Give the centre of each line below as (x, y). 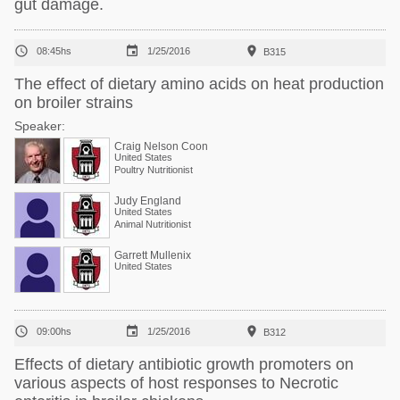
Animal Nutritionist (153, 224)
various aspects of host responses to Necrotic (176, 383)
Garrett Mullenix (153, 255)
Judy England (148, 201)
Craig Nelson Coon (161, 146)
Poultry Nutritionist (154, 170)
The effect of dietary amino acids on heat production (199, 84)
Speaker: (40, 126)
